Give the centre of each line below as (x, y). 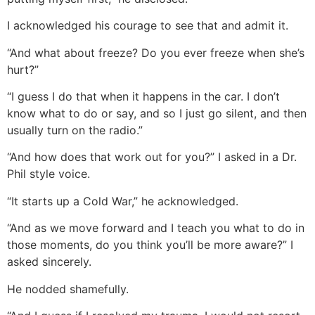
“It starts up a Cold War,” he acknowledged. (123, 201)
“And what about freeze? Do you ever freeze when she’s (156, 52)
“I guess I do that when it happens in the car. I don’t (143, 97)
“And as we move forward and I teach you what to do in (156, 228)
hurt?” (23, 69)
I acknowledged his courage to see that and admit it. (148, 26)
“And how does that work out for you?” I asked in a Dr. (152, 157)
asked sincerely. (49, 262)
